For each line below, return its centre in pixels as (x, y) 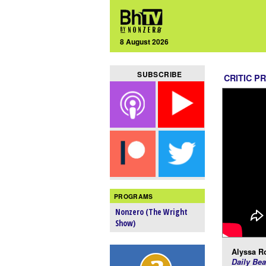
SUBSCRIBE (160, 75)
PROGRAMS (134, 196)
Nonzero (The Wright (152, 212)
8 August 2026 (145, 41)
